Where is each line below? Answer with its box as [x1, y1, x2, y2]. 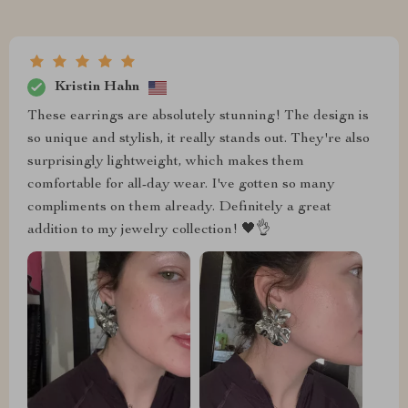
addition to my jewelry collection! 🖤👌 [27, 223, 270, 239]
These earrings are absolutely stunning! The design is [27, 109, 369, 125]
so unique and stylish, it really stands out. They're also [27, 132, 370, 148]
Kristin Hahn [55, 79, 139, 95]
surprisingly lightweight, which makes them [27, 155, 304, 170]
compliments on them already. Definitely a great [27, 200, 331, 216]
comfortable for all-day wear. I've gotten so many [27, 178, 335, 193]
